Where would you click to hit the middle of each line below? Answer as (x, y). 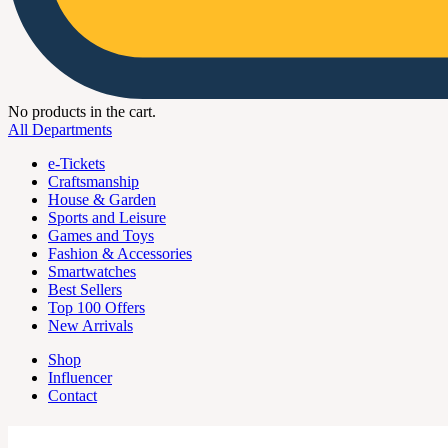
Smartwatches (92, 271)
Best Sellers (85, 289)
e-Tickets (76, 163)
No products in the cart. (82, 111)
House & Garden (102, 199)
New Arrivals (90, 325)
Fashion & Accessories (120, 253)
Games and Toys (101, 235)
